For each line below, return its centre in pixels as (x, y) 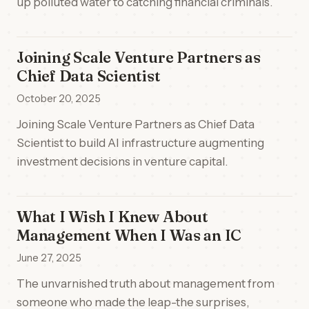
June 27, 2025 (49, 258)
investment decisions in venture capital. (122, 161)
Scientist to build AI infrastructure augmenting (140, 143)
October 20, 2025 (59, 99)
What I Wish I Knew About (112, 217)
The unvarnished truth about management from (146, 283)
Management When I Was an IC (129, 235)
